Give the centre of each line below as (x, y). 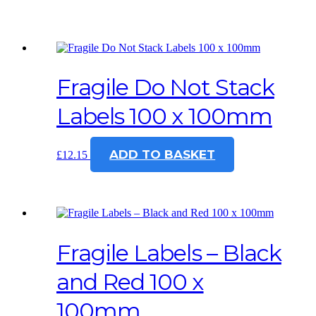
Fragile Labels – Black (169, 253)
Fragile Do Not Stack (165, 87)
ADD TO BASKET (163, 155)
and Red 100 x (130, 281)
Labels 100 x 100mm (164, 116)
